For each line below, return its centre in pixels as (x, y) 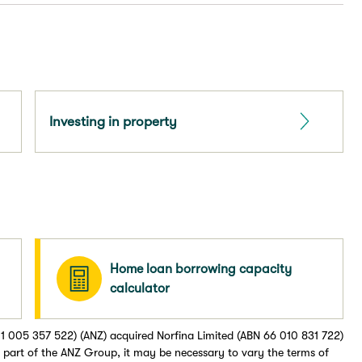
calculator (139, 288)
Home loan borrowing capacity (200, 268)
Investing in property (113, 121)
